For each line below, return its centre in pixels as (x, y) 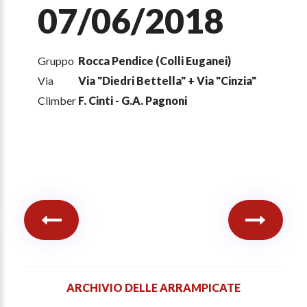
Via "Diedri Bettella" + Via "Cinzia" (167, 81)
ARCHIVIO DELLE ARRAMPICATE (153, 288)
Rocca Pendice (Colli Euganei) (155, 61)
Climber (57, 101)
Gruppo (56, 61)
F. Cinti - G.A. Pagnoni (133, 101)
